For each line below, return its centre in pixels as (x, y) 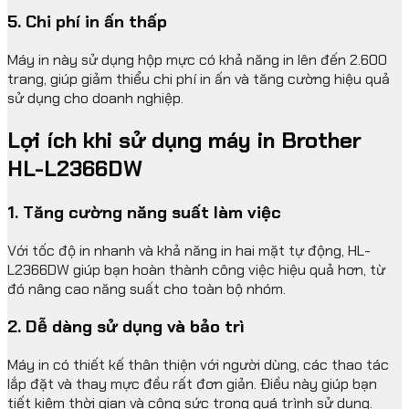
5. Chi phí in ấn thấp (87, 22)
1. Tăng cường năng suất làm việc (144, 212)
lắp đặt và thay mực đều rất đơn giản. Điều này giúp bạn (192, 383)
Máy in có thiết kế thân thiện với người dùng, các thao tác (198, 364)
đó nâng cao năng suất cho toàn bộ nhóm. (147, 288)
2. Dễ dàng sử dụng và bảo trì (126, 327)
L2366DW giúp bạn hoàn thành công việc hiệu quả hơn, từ (196, 269)
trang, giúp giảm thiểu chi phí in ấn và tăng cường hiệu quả (199, 79)
